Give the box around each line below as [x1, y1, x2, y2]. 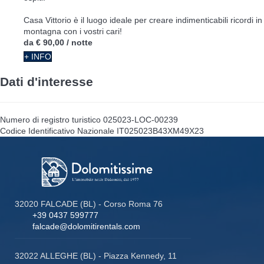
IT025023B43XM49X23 [117, 126, 204, 136]
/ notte [67, 38, 93, 48]
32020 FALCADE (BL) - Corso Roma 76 [15, 199, 163, 209]
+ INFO [24, 52, 51, 62]
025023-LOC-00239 [103, 114, 178, 124]
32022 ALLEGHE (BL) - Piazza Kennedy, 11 [15, 250, 177, 260]
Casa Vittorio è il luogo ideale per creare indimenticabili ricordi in [24, 15, 262, 25]
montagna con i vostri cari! [24, 27, 122, 37]
